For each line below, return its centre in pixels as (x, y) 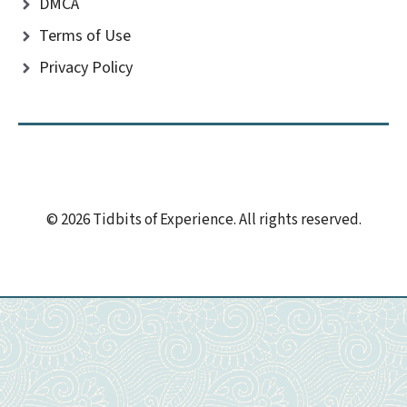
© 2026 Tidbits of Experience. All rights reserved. (203, 219)
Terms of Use (85, 35)
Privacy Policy (86, 67)
